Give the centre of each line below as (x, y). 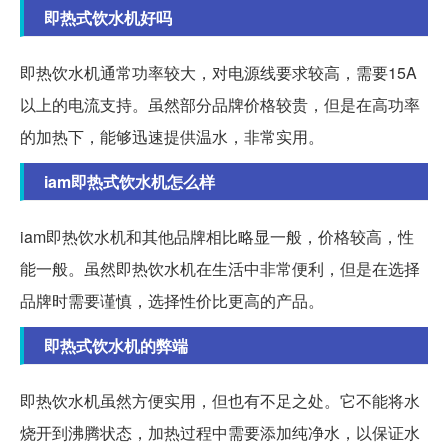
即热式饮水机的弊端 (116, 346)
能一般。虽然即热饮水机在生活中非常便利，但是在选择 (220, 269)
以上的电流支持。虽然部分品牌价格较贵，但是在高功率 (220, 105)
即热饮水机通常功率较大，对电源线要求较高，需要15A (218, 73)
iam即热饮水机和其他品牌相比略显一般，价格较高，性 (217, 237)
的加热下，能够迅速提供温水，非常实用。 (172, 137)
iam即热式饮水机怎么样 (129, 182)
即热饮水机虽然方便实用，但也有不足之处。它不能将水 (220, 401)
